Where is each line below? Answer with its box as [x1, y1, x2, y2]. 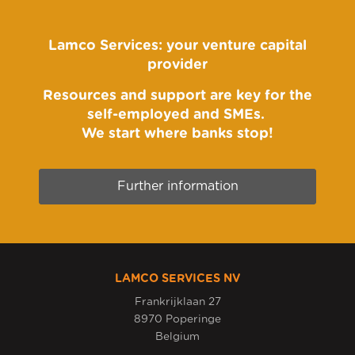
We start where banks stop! [82, 127, 273, 142]
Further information [116, 180, 239, 193]
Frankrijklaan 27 [134, 296, 221, 307]
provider [147, 58, 208, 73]
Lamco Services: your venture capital [48, 39, 307, 54]
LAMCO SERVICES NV [115, 273, 240, 285]
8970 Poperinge [134, 313, 221, 325]
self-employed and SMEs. [86, 108, 269, 123]
